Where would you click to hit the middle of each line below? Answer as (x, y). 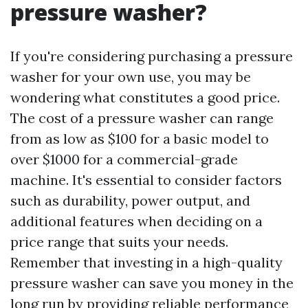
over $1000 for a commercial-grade (124, 159)
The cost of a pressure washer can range (142, 118)
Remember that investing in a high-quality (146, 262)
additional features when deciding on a (136, 221)
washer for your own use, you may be (131, 77)
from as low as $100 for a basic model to (140, 139)
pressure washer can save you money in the (152, 283)
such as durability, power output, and (130, 200)
